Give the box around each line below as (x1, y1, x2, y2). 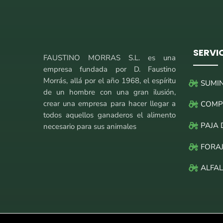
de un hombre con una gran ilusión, (43, 87, 176, 97)
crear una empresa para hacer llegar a (43, 98, 176, 109)
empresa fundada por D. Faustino (43, 64, 176, 74)
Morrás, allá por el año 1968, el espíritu (43, 75, 176, 86)
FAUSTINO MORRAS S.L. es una (43, 52, 176, 63)
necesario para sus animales (43, 121, 136, 131)
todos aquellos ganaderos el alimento (43, 110, 176, 120)
